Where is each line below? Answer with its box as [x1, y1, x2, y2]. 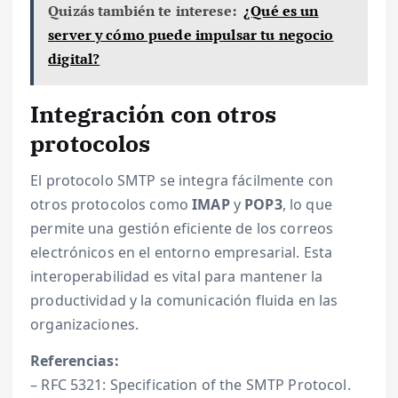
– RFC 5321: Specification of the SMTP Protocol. [30, 375, 351, 395]
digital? [48, 48, 100, 68]
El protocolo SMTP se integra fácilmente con [30, 171, 334, 191]
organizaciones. [30, 314, 139, 335]
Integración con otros [30, 98, 277, 129]
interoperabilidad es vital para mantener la [30, 267, 323, 287]
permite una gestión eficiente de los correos [30, 219, 334, 239]
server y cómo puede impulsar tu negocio [48, 24, 334, 44]
